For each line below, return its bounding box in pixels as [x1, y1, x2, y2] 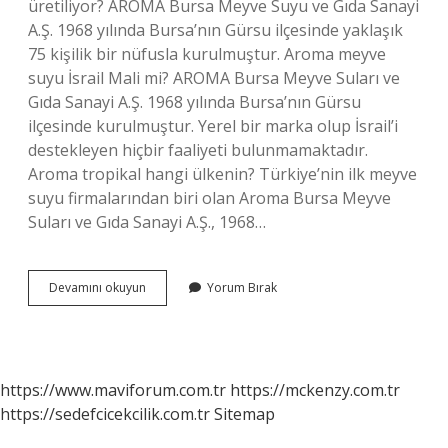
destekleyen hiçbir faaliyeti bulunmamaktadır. [28, 139, 368, 161]
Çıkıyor [145, 332, 184, 349]
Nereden [145, 314, 195, 331]
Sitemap [214, 403, 275, 425]
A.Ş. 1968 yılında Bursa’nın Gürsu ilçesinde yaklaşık [28, 19, 403, 41]
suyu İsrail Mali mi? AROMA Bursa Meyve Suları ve [28, 67, 400, 89]
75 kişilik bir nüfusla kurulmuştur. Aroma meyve [28, 43, 386, 65]
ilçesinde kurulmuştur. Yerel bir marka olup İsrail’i [28, 115, 398, 137]
